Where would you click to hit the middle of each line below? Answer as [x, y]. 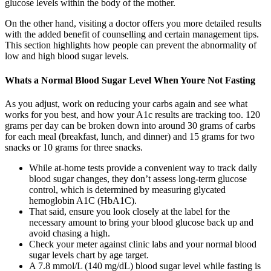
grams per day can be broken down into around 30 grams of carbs [130, 125]
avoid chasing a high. [70, 233]
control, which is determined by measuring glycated [127, 189]
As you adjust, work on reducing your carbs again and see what [126, 103]
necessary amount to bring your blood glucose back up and [141, 222]
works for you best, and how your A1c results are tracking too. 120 [132, 114]
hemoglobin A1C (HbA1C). [83, 200]
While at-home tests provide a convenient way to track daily [143, 168]
